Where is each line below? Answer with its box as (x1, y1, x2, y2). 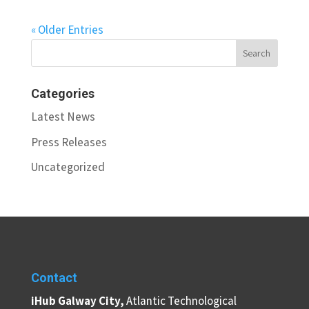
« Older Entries (30, 22, 103, 38)
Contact (30, 270, 77, 286)
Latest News (30, 109, 95, 125)
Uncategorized (30, 159, 105, 175)
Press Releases (30, 134, 107, 150)
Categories (30, 86, 94, 101)
